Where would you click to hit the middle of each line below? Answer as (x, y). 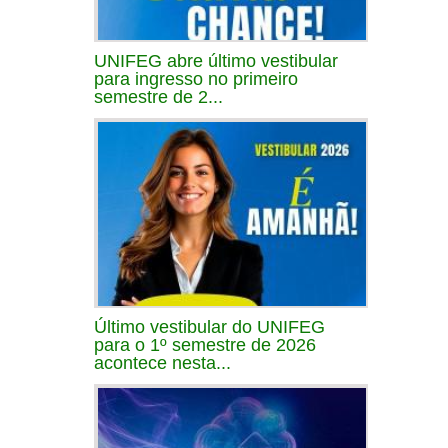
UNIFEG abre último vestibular (216, 60)
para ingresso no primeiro (196, 78)
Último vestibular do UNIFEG (209, 326)
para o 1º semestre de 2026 (205, 344)
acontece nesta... (162, 362)
